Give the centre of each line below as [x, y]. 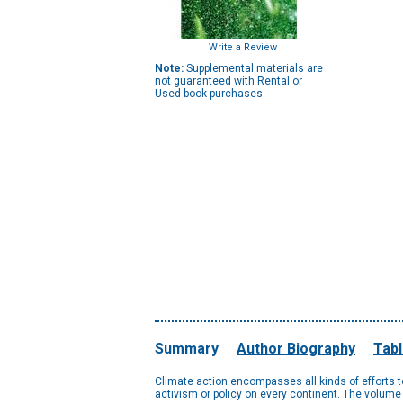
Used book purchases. [210, 94]
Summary [187, 349]
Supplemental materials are [253, 68]
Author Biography [296, 349]
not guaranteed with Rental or [228, 81]
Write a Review [243, 47]
